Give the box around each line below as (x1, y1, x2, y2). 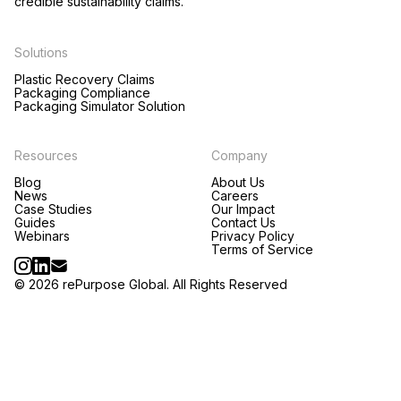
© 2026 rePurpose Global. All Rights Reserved (14, 277, 287, 292)
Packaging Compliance (14, 85, 150, 100)
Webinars (14, 228, 70, 243)
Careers (211, 188, 259, 203)
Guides (14, 215, 55, 230)
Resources (14, 148, 78, 163)
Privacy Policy (211, 228, 294, 243)
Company (211, 148, 268, 163)
